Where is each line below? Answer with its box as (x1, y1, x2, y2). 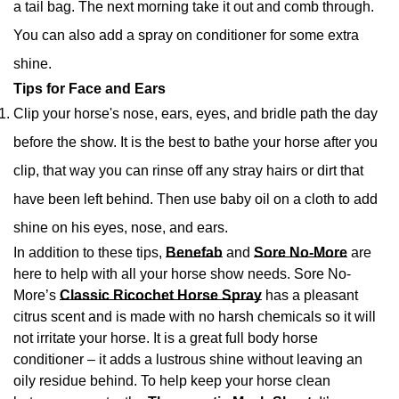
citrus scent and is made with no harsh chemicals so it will (13, 309, 376, 325)
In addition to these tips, (13, 245, 166, 261)
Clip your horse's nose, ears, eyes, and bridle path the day (13, 106, 378, 122)
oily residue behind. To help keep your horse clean (13, 373, 330, 389)
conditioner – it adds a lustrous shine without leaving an (13, 352, 362, 368)
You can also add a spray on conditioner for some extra (13, 28, 359, 44)
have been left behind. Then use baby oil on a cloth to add (13, 191, 378, 208)
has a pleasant (262, 288, 358, 304)
